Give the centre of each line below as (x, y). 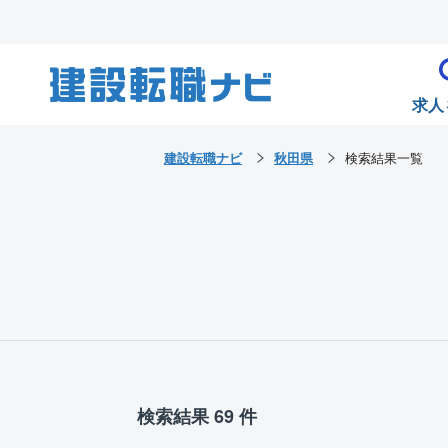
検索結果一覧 (384, 157)
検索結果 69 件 (197, 415)
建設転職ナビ (203, 157)
